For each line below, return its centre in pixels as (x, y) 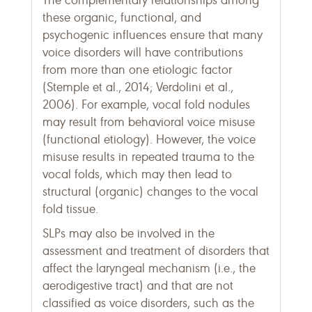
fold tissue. (70, 209)
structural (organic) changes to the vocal (150, 192)
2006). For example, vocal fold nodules (146, 104)
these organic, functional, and (122, 17)
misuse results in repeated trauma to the (148, 157)
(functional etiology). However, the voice (149, 139)
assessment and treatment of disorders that (156, 251)
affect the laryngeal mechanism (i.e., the (149, 268)
